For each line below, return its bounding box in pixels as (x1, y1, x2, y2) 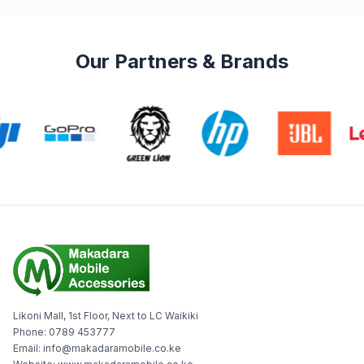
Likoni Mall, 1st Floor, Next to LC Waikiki (13, 309, 198, 322)
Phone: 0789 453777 (13, 325, 115, 338)
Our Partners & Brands (76, 49, 288, 73)
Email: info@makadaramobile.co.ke (13, 341, 181, 354)
